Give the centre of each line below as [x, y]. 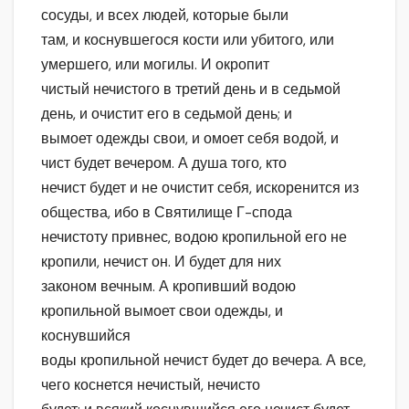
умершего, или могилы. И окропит [155, 65]
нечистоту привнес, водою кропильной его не [194, 237]
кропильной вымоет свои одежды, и [162, 311]
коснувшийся [86, 336]
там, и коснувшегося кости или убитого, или [188, 40]
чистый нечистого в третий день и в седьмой [191, 89]
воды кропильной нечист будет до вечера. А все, [204, 361]
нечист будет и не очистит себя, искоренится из [200, 188]
